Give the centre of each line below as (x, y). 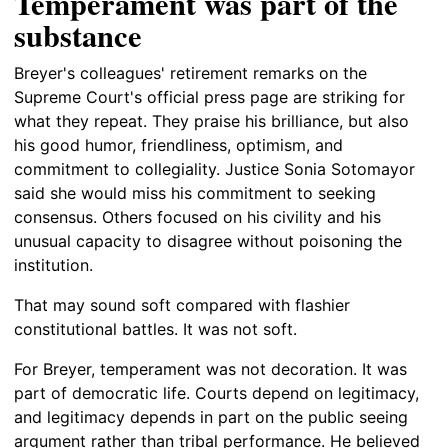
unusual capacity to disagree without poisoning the (208, 240)
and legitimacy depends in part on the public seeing (211, 416)
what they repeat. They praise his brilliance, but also (211, 120)
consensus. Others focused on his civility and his (197, 216)
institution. (53, 264)
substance (78, 34)
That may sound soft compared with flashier (182, 304)
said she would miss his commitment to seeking (195, 192)
